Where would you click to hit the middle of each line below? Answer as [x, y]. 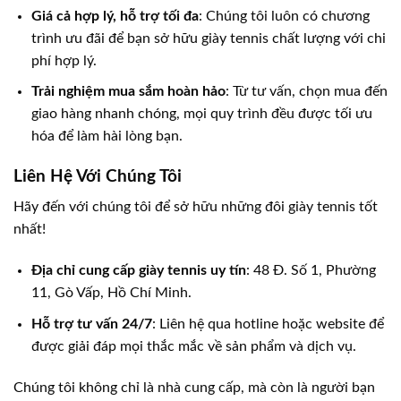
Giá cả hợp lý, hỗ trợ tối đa [115, 16]
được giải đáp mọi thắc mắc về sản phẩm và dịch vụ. [194, 346]
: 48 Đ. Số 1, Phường [311, 271]
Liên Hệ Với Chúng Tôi [98, 176]
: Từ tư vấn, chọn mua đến [307, 92]
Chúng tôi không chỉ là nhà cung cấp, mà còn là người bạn [194, 387]
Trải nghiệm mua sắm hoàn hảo [128, 92]
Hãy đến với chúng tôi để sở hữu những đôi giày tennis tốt [196, 207]
